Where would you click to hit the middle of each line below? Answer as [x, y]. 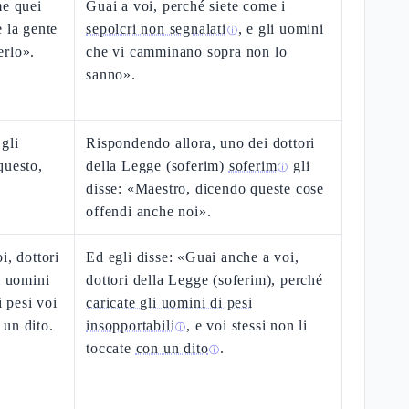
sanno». [111, 74]
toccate [111, 348]
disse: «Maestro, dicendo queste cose [205, 189]
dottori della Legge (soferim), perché [204, 280]
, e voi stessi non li [247, 325]
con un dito [172, 348]
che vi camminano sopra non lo [187, 52]
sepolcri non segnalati [156, 29]
